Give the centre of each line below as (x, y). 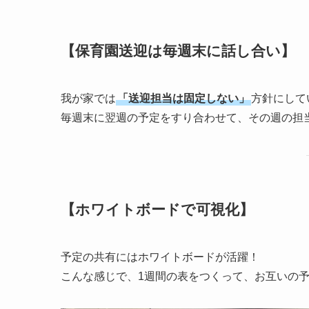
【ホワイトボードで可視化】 (157, 209)
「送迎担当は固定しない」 (183, 99)
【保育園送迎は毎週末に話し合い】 (178, 50)
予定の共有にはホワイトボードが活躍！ (160, 257)
